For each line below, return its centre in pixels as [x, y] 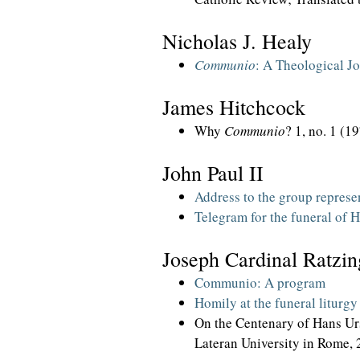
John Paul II [213, 173]
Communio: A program [260, 282]
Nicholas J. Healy [237, 41]
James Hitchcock [234, 107]
